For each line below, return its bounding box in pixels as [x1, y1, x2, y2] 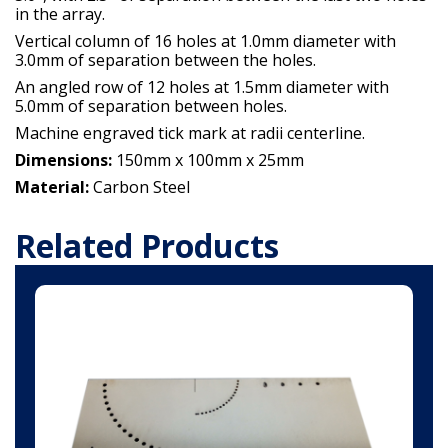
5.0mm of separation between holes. [15, 95, 287, 118]
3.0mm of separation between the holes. [15, 49, 316, 72]
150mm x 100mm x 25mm [112, 149, 304, 172]
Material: [15, 176, 93, 199]
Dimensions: [15, 149, 112, 172]
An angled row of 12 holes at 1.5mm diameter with [15, 76, 389, 99]
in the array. [15, 3, 105, 26]
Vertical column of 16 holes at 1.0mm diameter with [15, 30, 396, 53]
